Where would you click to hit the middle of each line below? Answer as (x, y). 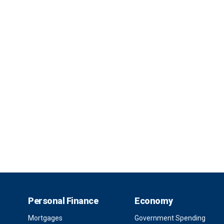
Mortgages (45, 218)
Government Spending (170, 218)
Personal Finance (63, 201)
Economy (154, 201)
